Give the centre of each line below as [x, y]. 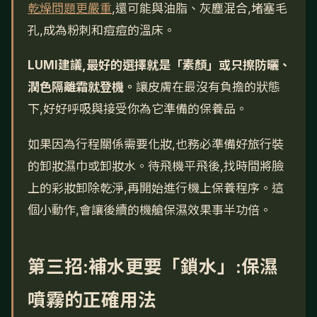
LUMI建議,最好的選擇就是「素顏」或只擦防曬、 [159, 65]
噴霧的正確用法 [92, 299]
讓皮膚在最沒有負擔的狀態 [208, 87]
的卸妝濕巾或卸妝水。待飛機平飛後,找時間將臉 [156, 166]
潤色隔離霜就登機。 [82, 87]
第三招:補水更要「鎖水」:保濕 [153, 266]
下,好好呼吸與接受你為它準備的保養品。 [138, 109]
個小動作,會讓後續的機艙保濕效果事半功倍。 [150, 210]
